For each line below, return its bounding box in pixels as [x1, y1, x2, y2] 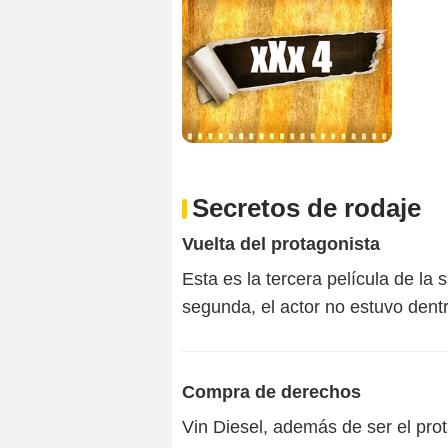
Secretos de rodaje [192, 193, 421, 224]
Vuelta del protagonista [182, 234, 380, 255]
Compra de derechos [182, 382, 361, 403]
